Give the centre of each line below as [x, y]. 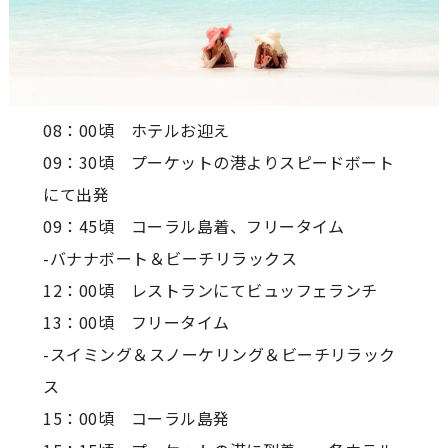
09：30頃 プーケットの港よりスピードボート [219, 161]
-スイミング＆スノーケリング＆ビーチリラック [219, 353]
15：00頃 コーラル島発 [136, 417]
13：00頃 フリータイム [136, 321]
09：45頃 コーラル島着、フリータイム [194, 225]
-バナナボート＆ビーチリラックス [170, 257]
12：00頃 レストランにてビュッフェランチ [210, 289]
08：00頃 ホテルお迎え [136, 129]
